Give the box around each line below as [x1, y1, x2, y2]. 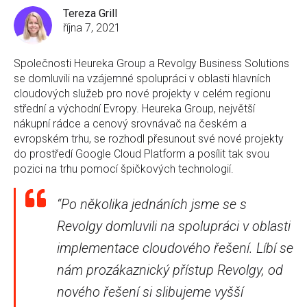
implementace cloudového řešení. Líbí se [57, 239, 293, 256]
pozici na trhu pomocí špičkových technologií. [14, 162, 234, 175]
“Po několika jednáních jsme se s [57, 195, 247, 212]
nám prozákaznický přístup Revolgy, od [57, 261, 283, 278]
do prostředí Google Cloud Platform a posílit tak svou [14, 147, 269, 160]
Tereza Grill [63, 6, 117, 20]
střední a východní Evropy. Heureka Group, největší [14, 101, 255, 115]
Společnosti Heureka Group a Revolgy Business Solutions [14, 56, 289, 70]
